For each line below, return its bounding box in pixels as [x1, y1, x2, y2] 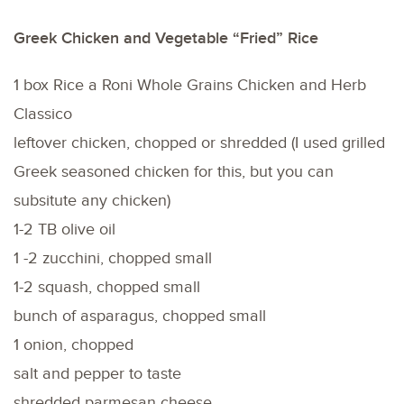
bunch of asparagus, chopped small [14, 306, 266, 326]
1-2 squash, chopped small [14, 277, 200, 297]
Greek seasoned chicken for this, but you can [14, 161, 334, 181]
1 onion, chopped [14, 335, 133, 354]
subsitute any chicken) [14, 190, 170, 210]
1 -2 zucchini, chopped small [14, 248, 212, 268]
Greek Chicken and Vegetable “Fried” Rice [14, 28, 318, 48]
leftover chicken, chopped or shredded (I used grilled [14, 133, 385, 152]
